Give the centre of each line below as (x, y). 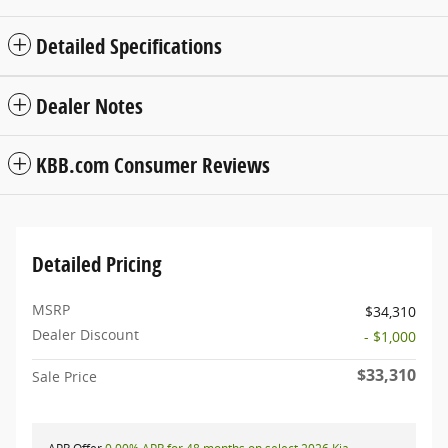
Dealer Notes (89, 106)
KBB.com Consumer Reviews (153, 165)
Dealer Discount (85, 335)
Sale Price (64, 377)
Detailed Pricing (97, 264)
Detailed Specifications (129, 46)
